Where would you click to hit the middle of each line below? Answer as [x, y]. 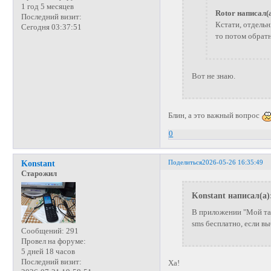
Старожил [39, 174]
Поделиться [185, 162]
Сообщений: [42, 231]
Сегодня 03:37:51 [51, 27]
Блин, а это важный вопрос [215, 115]
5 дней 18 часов [48, 252]
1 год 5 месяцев [47, 6]
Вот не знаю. [213, 76]
